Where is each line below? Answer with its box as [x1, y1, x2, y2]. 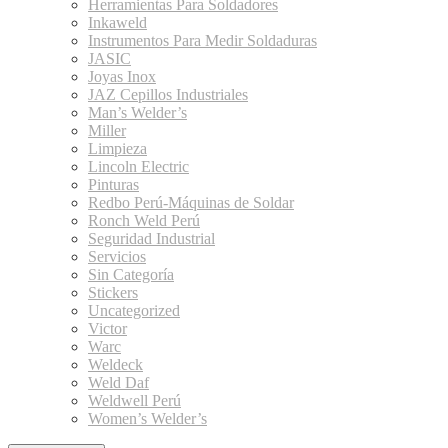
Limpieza [88, 140, 147, 157]
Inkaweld [88, 14, 147, 31]
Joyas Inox [88, 68, 156, 85]
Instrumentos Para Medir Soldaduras [88, 32, 317, 49]
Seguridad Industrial [88, 230, 215, 247]
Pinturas [88, 176, 139, 193]
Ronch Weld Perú [88, 212, 200, 229]
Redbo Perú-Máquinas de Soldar [88, 194, 294, 211]
